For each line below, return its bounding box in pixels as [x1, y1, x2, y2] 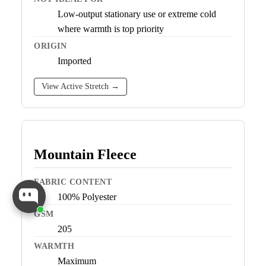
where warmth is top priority [58, 24, 164, 34]
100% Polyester [58, 192, 116, 202]
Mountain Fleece [34, 147, 137, 163]
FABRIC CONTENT [34, 178, 112, 187]
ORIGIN [34, 42, 66, 51]
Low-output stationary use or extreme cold [58, 9, 216, 20]
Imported [58, 56, 91, 66]
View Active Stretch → [42, 82, 119, 91]
